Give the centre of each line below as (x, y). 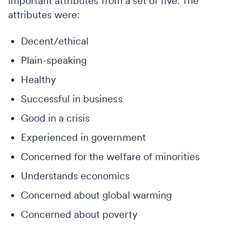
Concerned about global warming (96, 195)
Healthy (39, 79)
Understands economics (75, 176)
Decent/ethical (55, 41)
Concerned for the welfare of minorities (110, 156)
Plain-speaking (54, 60)
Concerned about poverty (79, 214)
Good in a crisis (55, 118)
